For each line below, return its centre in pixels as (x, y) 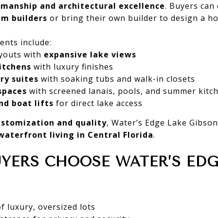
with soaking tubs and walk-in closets (117, 79)
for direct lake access (98, 103)
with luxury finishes (72, 66)
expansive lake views (90, 54)
